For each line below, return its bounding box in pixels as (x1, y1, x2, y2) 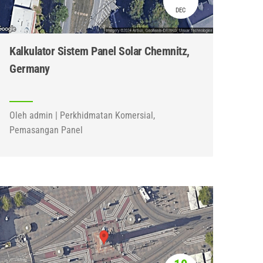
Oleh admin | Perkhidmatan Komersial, (9, 110, 156, 121)
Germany (9, 62, 50, 76)
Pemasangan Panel (9, 124, 83, 136)
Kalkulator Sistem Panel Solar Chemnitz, (9, 44, 190, 58)
